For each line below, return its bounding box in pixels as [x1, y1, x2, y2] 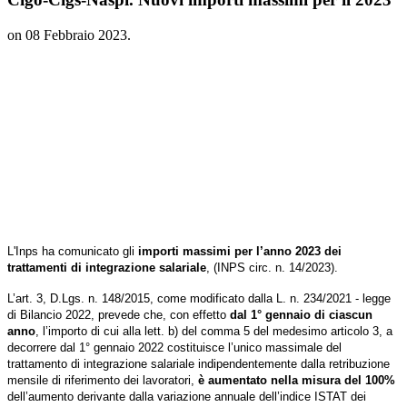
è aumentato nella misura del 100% [194, 373, 395, 388]
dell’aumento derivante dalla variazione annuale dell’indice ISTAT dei [7, 390, 366, 404]
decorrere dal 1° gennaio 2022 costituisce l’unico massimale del [7, 341, 342, 355]
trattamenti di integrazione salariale [7, 261, 206, 275]
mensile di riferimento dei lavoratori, [7, 373, 194, 388]
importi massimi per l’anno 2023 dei [134, 244, 342, 259]
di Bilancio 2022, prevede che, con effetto [7, 308, 230, 323]
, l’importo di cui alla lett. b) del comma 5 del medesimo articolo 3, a [35, 324, 392, 339]
